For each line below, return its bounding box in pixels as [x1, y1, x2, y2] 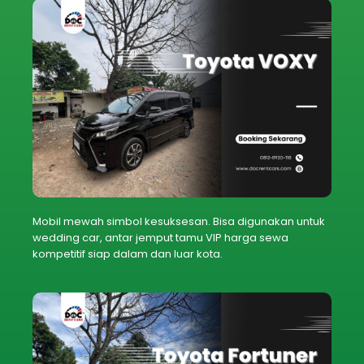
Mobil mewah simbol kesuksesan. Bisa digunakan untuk [32, 214, 325, 230]
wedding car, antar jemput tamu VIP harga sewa [32, 230, 288, 246]
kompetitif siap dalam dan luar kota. [32, 246, 223, 262]
